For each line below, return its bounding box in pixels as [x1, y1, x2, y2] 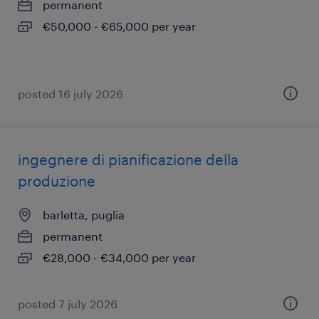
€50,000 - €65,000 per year [43, 19, 196, 33]
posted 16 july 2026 [18, 87, 123, 100]
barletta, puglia [43, 208, 125, 221]
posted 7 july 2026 [18, 297, 117, 310]
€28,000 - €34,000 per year [43, 251, 196, 264]
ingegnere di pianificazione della [18, 151, 239, 168]
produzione [18, 172, 95, 189]
